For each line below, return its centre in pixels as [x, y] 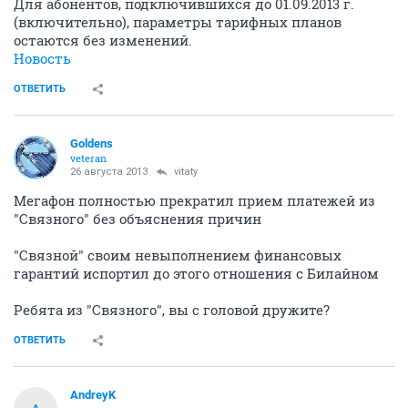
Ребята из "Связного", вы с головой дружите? [172, 310]
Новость [42, 58]
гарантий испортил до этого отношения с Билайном [196, 273]
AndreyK [93, 395]
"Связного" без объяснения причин [138, 219]
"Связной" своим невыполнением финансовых [178, 255]
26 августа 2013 [109, 172]
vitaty [186, 172]
